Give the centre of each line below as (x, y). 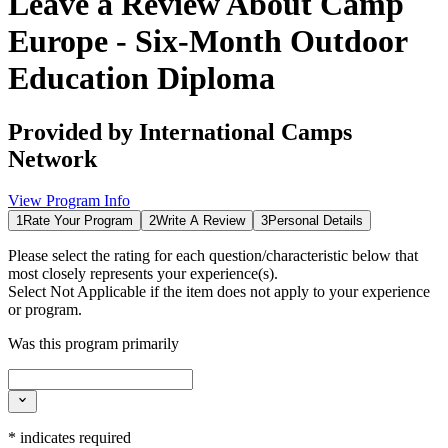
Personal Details (315, 221)
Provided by (73, 131)
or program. (45, 310)
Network (52, 158)
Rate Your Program (78, 221)
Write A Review (200, 221)
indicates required (73, 437)
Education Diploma (141, 78)
